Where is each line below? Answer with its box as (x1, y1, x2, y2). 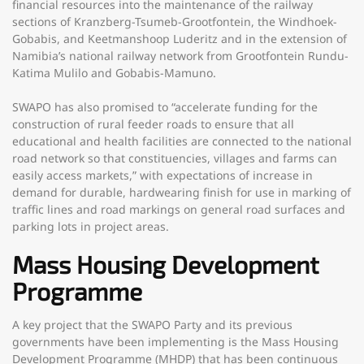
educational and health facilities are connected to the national (12, 133, 352, 149)
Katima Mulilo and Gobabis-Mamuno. (12, 65, 216, 80)
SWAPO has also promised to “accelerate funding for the (12, 99, 318, 115)
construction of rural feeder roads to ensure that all (12, 116, 294, 132)
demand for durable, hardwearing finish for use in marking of (12, 184, 351, 200)
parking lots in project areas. (12, 219, 169, 234)
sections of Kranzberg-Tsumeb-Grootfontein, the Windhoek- (12, 14, 337, 29)
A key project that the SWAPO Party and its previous (12, 317, 292, 332)
